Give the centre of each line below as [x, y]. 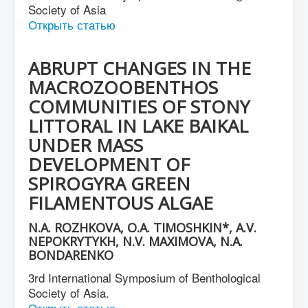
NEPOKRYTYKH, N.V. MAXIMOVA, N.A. [135, 241]
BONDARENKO [71, 255]
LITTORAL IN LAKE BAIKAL [138, 126]
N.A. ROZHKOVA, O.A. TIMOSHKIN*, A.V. [142, 228]
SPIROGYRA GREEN [109, 184]
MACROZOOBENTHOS [123, 87]
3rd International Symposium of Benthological [144, 277]
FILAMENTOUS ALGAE [121, 203]
